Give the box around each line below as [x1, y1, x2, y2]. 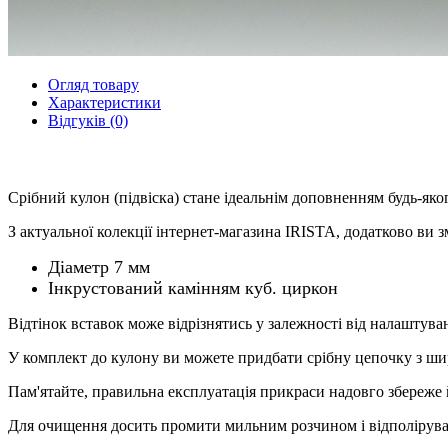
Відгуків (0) [48, 111, 128, 129]
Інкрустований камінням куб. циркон [48, 277, 338, 298]
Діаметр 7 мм [48, 256, 150, 277]
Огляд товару [48, 75, 139, 93]
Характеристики [48, 93, 161, 111]
